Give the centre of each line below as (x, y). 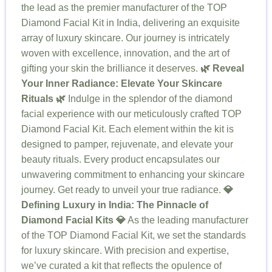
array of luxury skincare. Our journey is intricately (125, 38)
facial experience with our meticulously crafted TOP (131, 114)
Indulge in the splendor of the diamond (149, 99)
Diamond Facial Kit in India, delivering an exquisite (131, 23)
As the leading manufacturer (187, 220)
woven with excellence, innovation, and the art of (125, 53)
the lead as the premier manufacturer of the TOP (124, 8)
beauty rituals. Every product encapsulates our (121, 159)
